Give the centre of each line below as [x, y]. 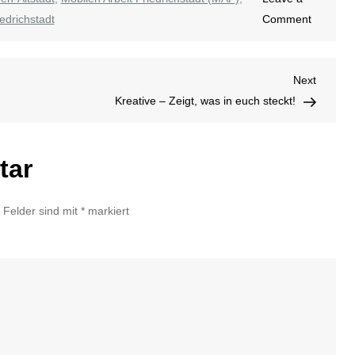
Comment [286, 19]
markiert [107, 211]
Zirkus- [328, 39]
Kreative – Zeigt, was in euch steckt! [205, 101]
